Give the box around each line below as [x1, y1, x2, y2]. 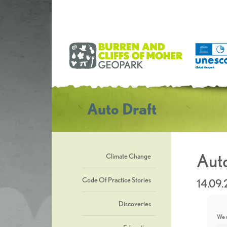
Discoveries [119, 200, 151, 208]
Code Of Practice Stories [82, 176, 151, 184]
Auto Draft [87, 100, 157, 118]
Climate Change [106, 152, 151, 160]
